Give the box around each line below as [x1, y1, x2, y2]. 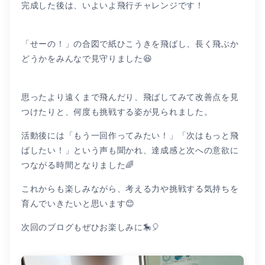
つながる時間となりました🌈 [21, 160, 135, 170]
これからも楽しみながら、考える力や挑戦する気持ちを [21, 184, 239, 194]
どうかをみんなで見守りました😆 [21, 54, 153, 64]
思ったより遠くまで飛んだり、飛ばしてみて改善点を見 [21, 92, 239, 102]
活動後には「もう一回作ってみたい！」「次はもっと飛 [21, 131, 239, 141]
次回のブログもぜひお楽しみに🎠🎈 [21, 222, 161, 232]
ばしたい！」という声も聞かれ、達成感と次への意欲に [21, 146, 239, 156]
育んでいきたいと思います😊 [21, 199, 135, 209]
